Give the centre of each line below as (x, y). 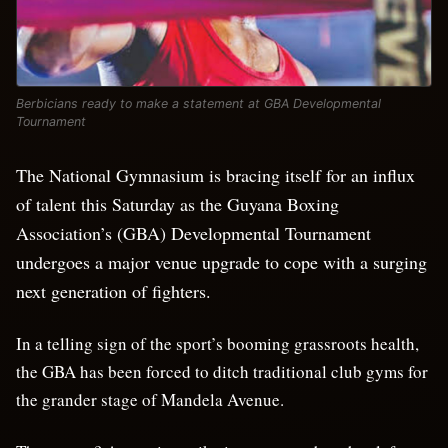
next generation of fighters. (113, 290)
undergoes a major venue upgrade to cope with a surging (221, 261)
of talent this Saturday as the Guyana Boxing (177, 203)
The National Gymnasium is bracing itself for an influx (215, 174)
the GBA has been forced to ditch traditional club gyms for (222, 371)
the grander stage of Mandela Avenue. (150, 399)
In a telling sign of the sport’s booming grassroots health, (217, 343)
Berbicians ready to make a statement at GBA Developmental (198, 103)
